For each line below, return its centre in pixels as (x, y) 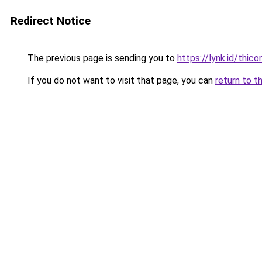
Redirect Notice (51, 21)
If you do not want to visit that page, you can (120, 80)
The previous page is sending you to (101, 58)
